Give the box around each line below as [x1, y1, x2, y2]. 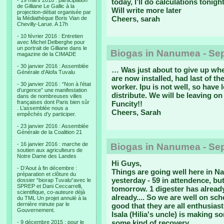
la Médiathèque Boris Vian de [17, 15, 87, 21]
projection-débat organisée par [17, 9, 91, 15]
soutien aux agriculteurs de [17, 147, 82, 153]
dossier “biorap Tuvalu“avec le [17, 177, 91, 183]
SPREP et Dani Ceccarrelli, [17, 183, 82, 189]
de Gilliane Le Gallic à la [17, 3, 74, 9]
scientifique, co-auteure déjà [17, 189, 85, 195]
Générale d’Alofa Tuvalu [17, 69, 75, 75]
